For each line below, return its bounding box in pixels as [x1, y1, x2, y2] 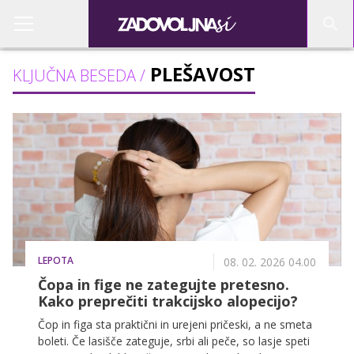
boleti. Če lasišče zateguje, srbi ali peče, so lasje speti [38, 333, 310, 349]
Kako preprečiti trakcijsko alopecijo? [38, 292, 298, 311]
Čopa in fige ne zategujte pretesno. [38, 275, 289, 295]
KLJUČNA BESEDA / [13, 65, 145, 86]
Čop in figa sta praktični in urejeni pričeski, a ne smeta [38, 317, 312, 333]
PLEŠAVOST [145, 61, 255, 87]
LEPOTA [38, 254, 73, 268]
